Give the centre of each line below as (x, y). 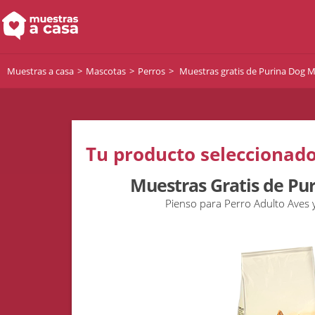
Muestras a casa (40, 71)
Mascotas (106, 71)
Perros (152, 71)
